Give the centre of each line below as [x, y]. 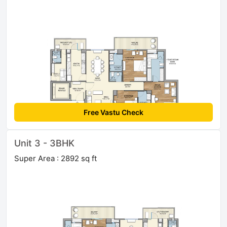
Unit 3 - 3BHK [44, 143]
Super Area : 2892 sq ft [55, 158]
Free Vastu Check [113, 112]
